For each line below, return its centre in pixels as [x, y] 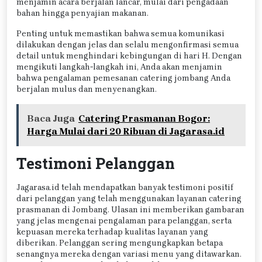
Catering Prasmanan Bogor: [144, 118]
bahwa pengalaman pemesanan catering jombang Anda [123, 78]
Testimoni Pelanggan [96, 163]
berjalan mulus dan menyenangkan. [87, 89]
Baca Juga [51, 118]
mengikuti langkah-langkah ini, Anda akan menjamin [119, 67]
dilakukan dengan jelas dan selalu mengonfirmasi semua [127, 44]
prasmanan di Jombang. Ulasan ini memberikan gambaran [130, 209]
